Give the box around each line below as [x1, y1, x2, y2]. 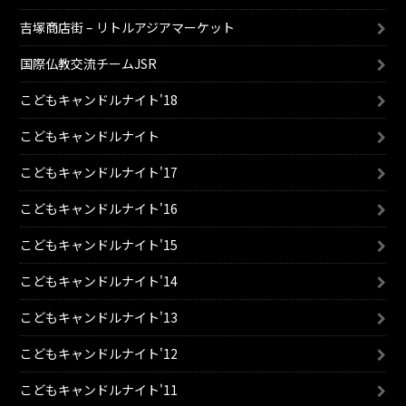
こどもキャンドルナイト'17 [20, 163, 179, 182]
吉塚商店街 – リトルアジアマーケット [20, 18, 236, 37]
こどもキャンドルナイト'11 [20, 381, 179, 400]
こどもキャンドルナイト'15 [20, 236, 179, 255]
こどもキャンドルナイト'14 [20, 272, 179, 291]
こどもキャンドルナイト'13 [20, 308, 179, 327]
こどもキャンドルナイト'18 [20, 91, 179, 110]
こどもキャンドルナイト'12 [20, 344, 179, 363]
